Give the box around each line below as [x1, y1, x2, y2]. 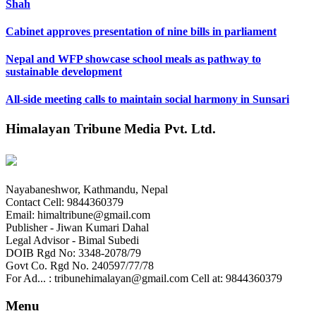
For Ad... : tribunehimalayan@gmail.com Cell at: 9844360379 [6, 272, 282, 285]
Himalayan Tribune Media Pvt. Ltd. [6, 121, 216, 136]
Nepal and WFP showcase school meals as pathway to [6, 53, 261, 66]
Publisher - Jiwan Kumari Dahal [6, 221, 149, 234]
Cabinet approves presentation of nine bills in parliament [6, 25, 276, 37]
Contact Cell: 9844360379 [6, 196, 123, 209]
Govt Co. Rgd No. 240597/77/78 [6, 260, 154, 272]
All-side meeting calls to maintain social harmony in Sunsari [6, 93, 289, 106]
